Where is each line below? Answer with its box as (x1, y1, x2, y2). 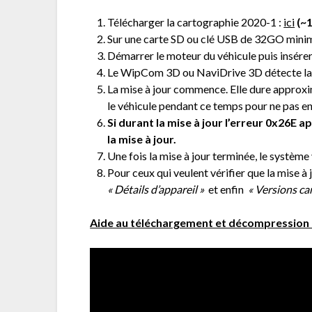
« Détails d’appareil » (107, 182, 209, 196)
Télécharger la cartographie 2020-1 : (107, 15, 284, 29)
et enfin (208, 182, 244, 196)
